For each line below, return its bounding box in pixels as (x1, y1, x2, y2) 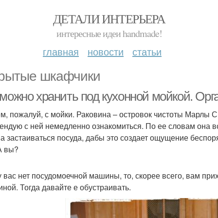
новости (88, 44, 124, 58)
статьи (132, 44, 162, 58)
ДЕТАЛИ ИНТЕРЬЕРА (53, 10, 165, 27)
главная (43, 44, 79, 58)
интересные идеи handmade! (56, 27, 162, 40)
